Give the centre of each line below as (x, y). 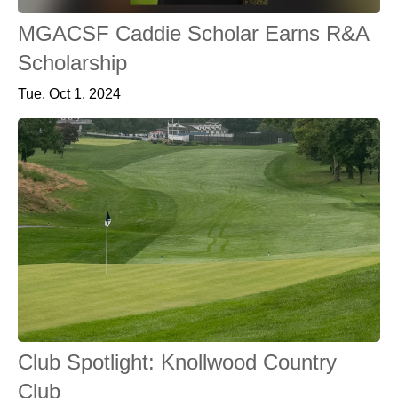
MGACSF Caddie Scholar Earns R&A (193, 33)
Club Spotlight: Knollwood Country (177, 362)
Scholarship (72, 63)
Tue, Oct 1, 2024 (69, 94)
